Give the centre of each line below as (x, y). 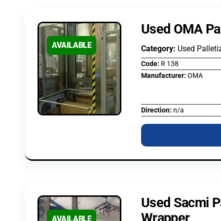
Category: (159, 48)
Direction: (157, 110)
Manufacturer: (164, 75)
